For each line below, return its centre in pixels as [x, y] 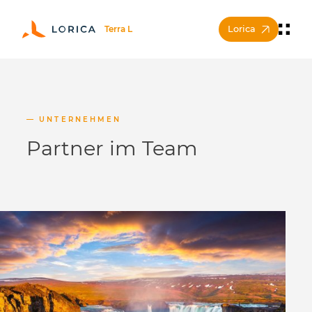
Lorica [242, 29]
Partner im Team [112, 148]
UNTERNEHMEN [80, 119]
